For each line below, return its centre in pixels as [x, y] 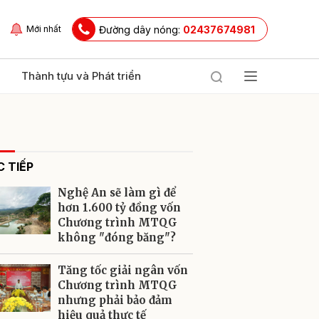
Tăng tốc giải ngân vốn [123, 270]
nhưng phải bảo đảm [115, 300]
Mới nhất [44, 29]
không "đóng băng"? [117, 237]
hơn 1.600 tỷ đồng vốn [119, 208]
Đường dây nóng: [141, 29]
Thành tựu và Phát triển [81, 76]
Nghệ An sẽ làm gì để [117, 193]
